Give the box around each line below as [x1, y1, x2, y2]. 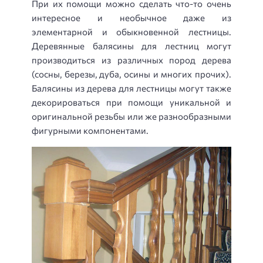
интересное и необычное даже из [32, 12, 231, 23]
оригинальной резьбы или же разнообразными [32, 110, 231, 122]
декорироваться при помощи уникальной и [32, 96, 231, 107]
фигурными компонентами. [32, 124, 149, 136]
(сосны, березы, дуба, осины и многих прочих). [32, 68, 231, 79]
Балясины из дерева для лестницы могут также [32, 82, 231, 93]
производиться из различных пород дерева [32, 54, 231, 65]
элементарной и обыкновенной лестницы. [32, 26, 231, 37]
